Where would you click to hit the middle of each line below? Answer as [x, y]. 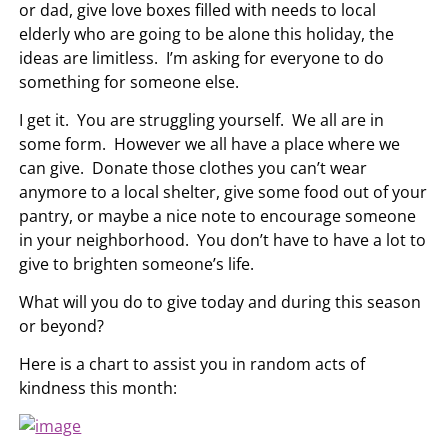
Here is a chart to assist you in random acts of [192, 363]
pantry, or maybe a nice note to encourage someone [218, 215]
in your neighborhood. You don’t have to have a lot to [223, 239]
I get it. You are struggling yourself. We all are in [202, 119]
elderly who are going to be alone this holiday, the [207, 33]
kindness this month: [98, 387]
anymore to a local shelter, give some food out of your [223, 191]
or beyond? [62, 325]
